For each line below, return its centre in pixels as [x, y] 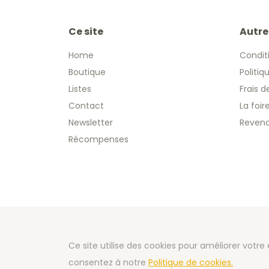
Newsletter [91, 122]
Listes [80, 89]
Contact [86, 105]
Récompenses [98, 139]
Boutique [87, 72]
